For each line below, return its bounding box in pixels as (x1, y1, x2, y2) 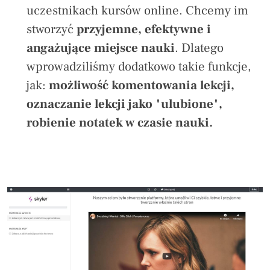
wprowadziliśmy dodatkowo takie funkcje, (27, 58, 251, 75)
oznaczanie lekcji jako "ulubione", (27, 96, 222, 113)
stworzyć (27, 21, 77, 38)
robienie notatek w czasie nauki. (27, 115, 213, 131)
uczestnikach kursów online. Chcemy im (27, 2, 248, 19)
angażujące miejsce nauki (27, 40, 175, 57)
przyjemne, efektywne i (77, 21, 211, 38)
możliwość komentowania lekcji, (49, 77, 234, 94)
